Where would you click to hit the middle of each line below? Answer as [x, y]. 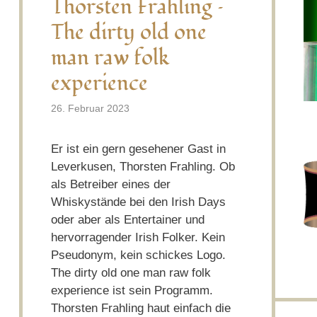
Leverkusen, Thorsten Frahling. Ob [143, 167]
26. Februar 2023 [90, 109]
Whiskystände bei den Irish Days [138, 202]
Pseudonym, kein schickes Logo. [138, 255]
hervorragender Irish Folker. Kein [138, 238]
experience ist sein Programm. [132, 291]
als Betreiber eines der [110, 185]
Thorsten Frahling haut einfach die [140, 309]
